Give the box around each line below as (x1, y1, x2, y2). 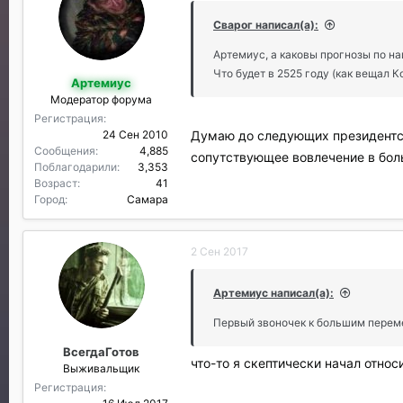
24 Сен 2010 (103, 128, 168, 141)
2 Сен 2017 (191, 245, 248, 258)
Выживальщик (63, 361, 139, 375)
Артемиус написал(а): (213, 286, 334, 300)
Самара (127, 193, 168, 206)
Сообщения (34, 144, 95, 157)
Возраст (34, 176, 77, 190)
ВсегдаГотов (63, 344, 139, 359)
